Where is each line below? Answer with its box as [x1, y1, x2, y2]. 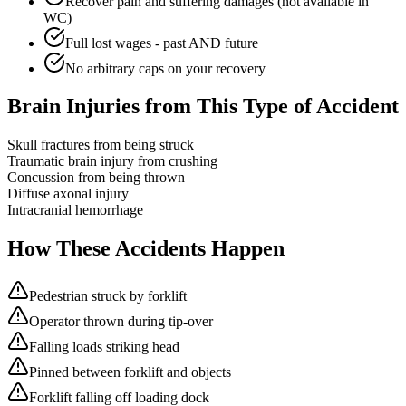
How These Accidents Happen [7, 237, 285, 261]
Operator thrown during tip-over [29, 314, 213, 330]
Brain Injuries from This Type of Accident [7, 94, 399, 119]
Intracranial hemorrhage [7, 202, 143, 218]
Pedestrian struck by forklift [29, 288, 187, 304]
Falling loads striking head [29, 339, 179, 355]
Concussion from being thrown [7, 169, 185, 186]
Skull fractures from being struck [7, 137, 194, 153]
